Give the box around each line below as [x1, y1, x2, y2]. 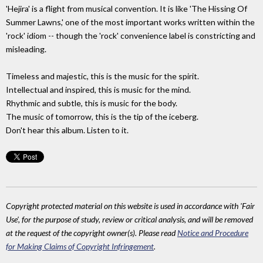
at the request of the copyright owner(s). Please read [6, 228, 177, 238]
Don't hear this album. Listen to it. [6, 125, 129, 136]
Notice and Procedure [177, 228, 248, 238]
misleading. [6, 44, 46, 55]
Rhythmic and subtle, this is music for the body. [6, 98, 177, 109]
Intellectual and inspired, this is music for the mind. [6, 85, 191, 95]
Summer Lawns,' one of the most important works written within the [6, 17, 255, 28]
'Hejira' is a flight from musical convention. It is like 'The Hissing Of [6, 4, 247, 14]
